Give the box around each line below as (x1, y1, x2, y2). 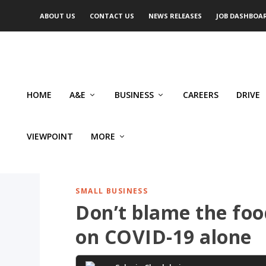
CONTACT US (90, 11, 135, 20)
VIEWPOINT (27, 131, 73, 142)
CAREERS (183, 89, 218, 101)
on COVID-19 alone (75, 223, 252, 249)
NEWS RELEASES (148, 11, 202, 20)
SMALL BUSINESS (75, 185, 148, 196)
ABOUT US (40, 11, 76, 20)
